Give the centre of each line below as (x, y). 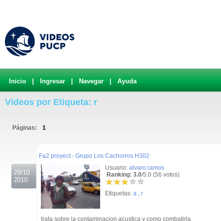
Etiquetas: (119, 193)
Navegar (91, 81)
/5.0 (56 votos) (161, 175)
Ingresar (53, 81)
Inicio (18, 81)
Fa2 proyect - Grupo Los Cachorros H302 (94, 156)
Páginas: (25, 128)
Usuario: (117, 168)
